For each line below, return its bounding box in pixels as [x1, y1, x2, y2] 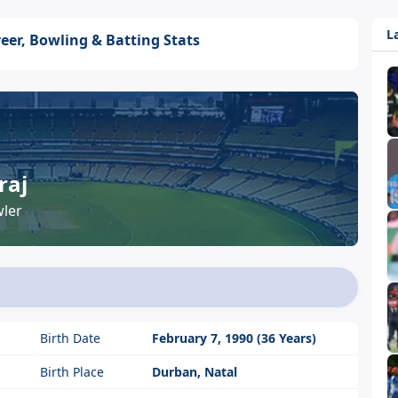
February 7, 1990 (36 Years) [151, 330, 316, 346]
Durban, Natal [151, 363, 237, 380]
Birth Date [39, 330, 100, 346]
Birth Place [39, 363, 104, 380]
